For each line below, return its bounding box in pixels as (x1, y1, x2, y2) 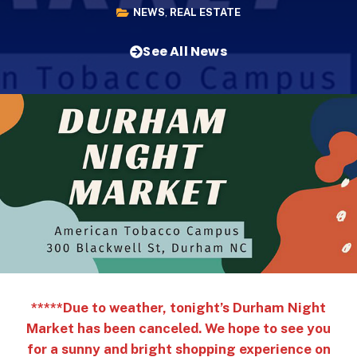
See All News (143, 41, 227, 61)
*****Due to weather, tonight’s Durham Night (31, 299, 326, 316)
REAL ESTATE (170, 6, 241, 19)
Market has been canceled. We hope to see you (26, 320, 331, 336)
